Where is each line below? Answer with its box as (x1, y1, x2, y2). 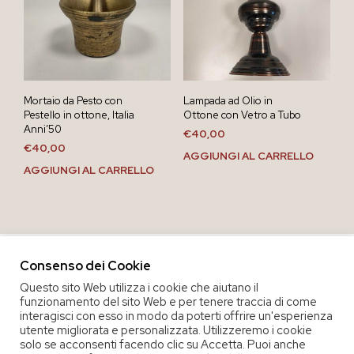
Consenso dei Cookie (20, 257, 151, 274)
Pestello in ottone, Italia (24, 107, 134, 122)
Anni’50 (24, 122, 62, 136)
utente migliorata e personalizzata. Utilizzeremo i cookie (20, 322, 312, 337)
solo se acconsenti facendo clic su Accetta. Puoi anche (20, 336, 306, 352)
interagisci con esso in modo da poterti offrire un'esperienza (20, 307, 333, 323)
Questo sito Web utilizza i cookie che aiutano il (20, 279, 258, 295)
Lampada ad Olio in (183, 93, 273, 107)
